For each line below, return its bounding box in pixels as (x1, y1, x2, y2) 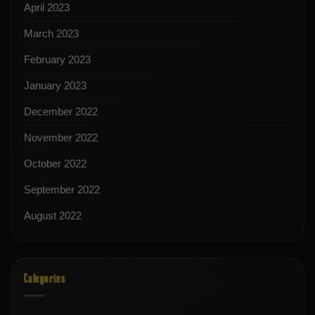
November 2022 (24, 131, 98, 143)
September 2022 (24, 183, 100, 195)
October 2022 (24, 157, 86, 169)
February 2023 (24, 53, 91, 65)
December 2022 (24, 105, 98, 117)
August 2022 (24, 209, 82, 221)
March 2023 (24, 27, 79, 39)
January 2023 (24, 79, 86, 91)
